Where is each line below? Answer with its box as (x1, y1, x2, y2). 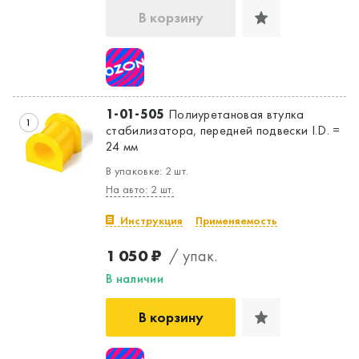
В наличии (106, 269, 163, 287)
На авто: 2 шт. (106, 181, 175, 196)
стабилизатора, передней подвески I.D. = (106, 121, 341, 139)
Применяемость (196, 212, 277, 228)
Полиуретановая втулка (164, 105, 305, 123)
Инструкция (120, 212, 183, 228)
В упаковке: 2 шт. (106, 163, 189, 178)
